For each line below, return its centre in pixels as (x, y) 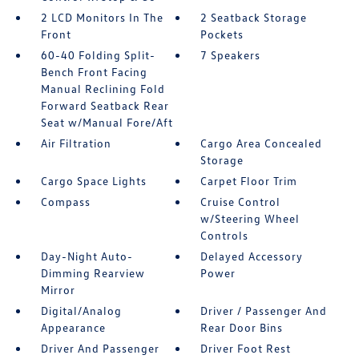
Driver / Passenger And (264, 311)
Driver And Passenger (100, 348)
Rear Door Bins (242, 327)
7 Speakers (231, 55)
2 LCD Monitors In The (102, 17)
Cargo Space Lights (93, 181)
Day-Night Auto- (87, 256)
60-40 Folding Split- (98, 55)
